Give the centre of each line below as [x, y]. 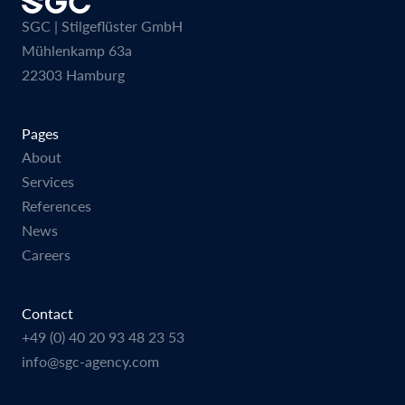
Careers [46, 254]
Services [48, 181]
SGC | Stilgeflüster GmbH [102, 25]
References [57, 205]
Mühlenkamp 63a [77, 50]
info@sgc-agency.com [90, 361]
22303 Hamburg [73, 74]
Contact [47, 313]
